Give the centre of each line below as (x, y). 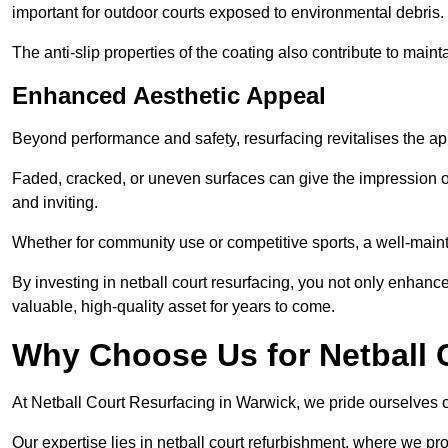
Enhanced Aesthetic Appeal (169, 96)
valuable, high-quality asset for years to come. (173, 307)
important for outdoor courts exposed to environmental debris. (228, 13)
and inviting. (55, 203)
